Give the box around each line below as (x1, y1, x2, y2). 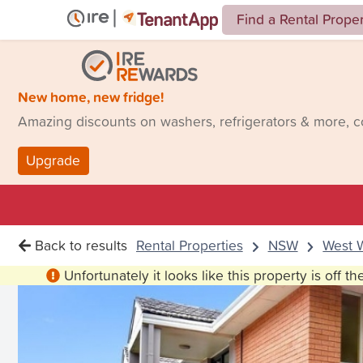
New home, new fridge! (18, 86, 164, 107)
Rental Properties (135, 235, 243, 256)
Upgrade (26, 150, 81, 171)
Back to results (35, 235, 128, 256)
